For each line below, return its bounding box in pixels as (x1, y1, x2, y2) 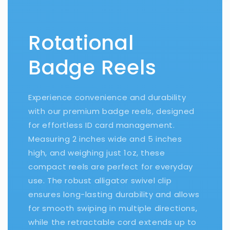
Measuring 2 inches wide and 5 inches (28, 133, 182, 144)
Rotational (28, 28, 134, 57)
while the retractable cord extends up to (28, 216, 197, 227)
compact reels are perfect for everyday (28, 161, 193, 172)
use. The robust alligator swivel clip (28, 175, 172, 186)
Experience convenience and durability (28, 91, 186, 103)
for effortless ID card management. (28, 119, 175, 130)
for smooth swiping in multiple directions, (28, 202, 198, 214)
